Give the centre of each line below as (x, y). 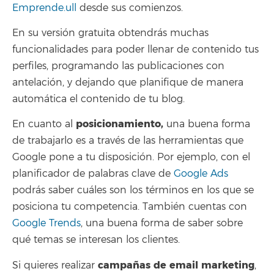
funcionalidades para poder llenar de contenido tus (135, 49)
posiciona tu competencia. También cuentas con (130, 207)
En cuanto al (44, 124)
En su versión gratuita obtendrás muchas (110, 33)
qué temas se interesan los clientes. (96, 240)
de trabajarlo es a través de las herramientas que (128, 141)
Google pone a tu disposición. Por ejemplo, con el (131, 157)
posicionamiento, (120, 124)
